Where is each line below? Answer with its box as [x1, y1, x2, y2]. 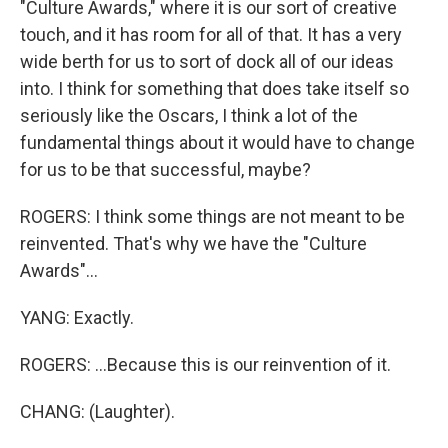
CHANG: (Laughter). [20, 401, 175, 423]
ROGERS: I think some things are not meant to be [20, 206, 405, 228]
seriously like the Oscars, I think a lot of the [20, 105, 358, 127]
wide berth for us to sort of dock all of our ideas [20, 51, 394, 73]
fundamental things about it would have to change [20, 132, 415, 154]
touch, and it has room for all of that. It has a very [20, 24, 402, 46]
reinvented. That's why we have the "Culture [20, 233, 367, 255]
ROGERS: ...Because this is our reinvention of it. [20, 354, 391, 376]
